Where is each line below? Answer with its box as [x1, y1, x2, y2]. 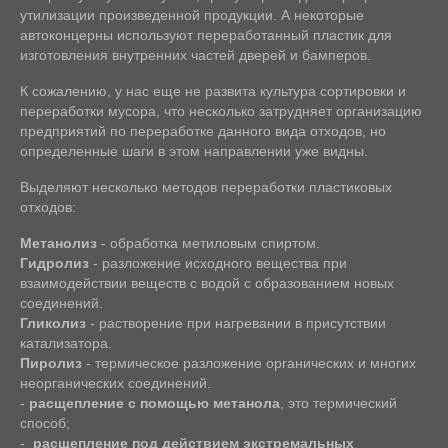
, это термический [280, 395, 397, 412]
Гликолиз [20, 315, 86, 332]
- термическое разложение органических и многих [82, 355, 416, 372]
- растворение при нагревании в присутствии [86, 315, 386, 332]
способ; [20, 415, 70, 432]
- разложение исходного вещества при [89, 255, 347, 272]
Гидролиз [20, 255, 89, 272]
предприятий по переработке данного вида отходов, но [20, 123, 386, 140]
